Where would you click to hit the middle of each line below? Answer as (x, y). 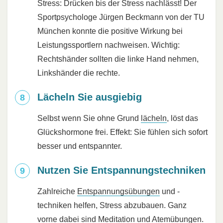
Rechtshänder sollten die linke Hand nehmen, (118, 59)
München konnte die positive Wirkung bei (110, 31)
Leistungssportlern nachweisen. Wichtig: (109, 45)
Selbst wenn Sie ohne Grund (89, 118)
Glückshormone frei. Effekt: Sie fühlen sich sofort (122, 132)
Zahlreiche (57, 192)
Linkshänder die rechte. (79, 73)
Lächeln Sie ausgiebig (90, 97)
